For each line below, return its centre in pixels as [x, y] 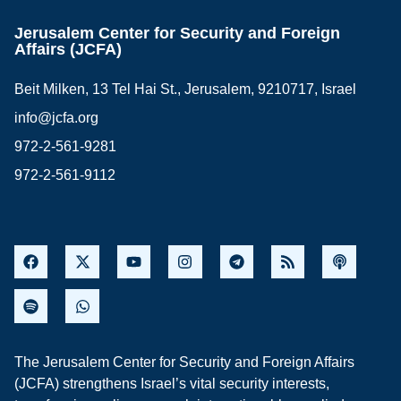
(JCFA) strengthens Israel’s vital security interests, [172, 383]
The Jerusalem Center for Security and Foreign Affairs [184, 362]
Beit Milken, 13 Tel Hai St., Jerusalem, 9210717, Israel [185, 90]
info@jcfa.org [56, 118]
